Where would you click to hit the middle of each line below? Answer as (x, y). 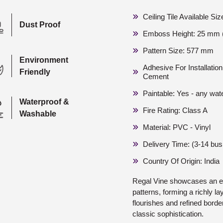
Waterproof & (45, 102)
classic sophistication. (168, 214)
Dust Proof (40, 24)
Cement (156, 76)
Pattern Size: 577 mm (178, 50)
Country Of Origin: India (181, 161)
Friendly (35, 72)
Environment (44, 60)
